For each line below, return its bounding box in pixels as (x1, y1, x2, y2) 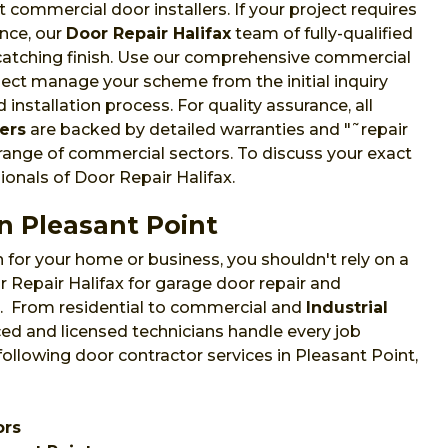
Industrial (306, 298, 388, 318)
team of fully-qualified (231, 24, 413, 44)
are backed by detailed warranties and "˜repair (26, 120, 408, 140)
